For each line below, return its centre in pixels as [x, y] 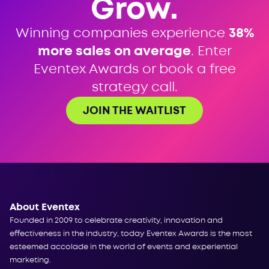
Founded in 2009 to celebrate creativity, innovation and [116, 220]
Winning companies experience [122, 33]
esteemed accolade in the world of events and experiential [124, 247]
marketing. [30, 260]
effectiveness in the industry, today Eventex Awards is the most [131, 234]
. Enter [211, 51]
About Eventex [45, 207]
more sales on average [114, 51]
